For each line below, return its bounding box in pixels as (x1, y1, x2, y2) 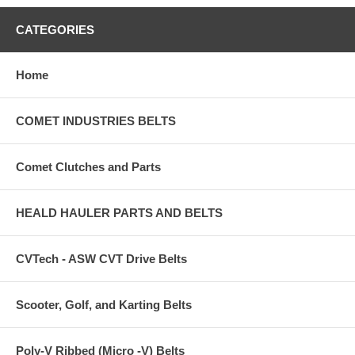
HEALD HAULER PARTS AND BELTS (16, 205, 223, 219)
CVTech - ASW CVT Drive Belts (16, 251, 187, 265)
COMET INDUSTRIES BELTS (16, 113, 176, 128)
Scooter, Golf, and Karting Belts (16, 297, 192, 311)
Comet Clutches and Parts (16, 159, 161, 174)
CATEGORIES (16, 22, 94, 36)
